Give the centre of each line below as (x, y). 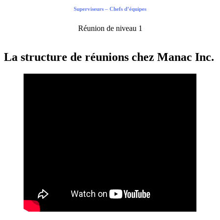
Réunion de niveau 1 (110, 28)
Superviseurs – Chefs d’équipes (110, 9)
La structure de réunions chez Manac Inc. (109, 57)
